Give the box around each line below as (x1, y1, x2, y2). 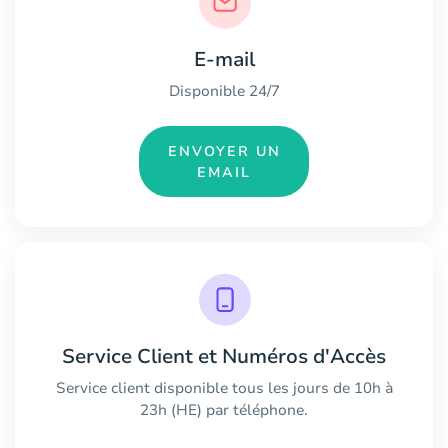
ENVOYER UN (167, 141, 281, 161)
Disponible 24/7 (168, 81, 280, 102)
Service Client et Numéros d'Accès (62, 343, 386, 371)
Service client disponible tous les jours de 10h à (55, 378, 393, 399)
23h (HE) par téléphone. (140, 400, 308, 421)
